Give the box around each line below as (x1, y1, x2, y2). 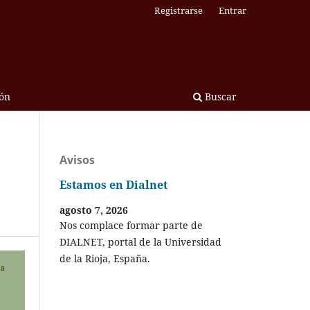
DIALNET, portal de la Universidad (60, 235, 221, 248)
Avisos (60, 152, 95, 167)
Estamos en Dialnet (60, 177, 167, 193)
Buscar (202, 89, 237, 103)
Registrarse (154, 3, 203, 17)
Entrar (219, 3, 246, 17)
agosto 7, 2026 (60, 203, 128, 217)
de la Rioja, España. (60, 251, 150, 265)
